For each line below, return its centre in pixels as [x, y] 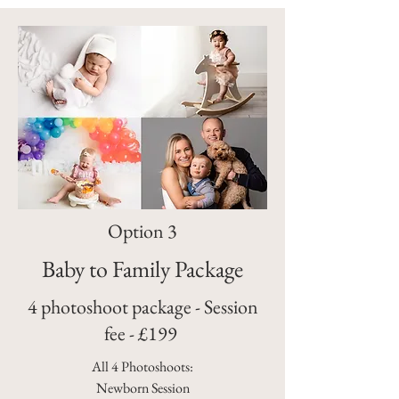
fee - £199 [142, 333]
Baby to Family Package [142, 269]
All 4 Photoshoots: [142, 366]
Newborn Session [142, 387]
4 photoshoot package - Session [142, 306]
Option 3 [142, 231]
